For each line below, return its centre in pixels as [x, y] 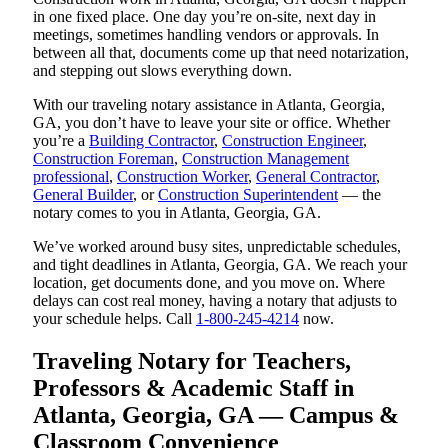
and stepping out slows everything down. [162, 71]
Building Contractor [151, 141]
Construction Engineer [292, 141]
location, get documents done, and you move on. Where [209, 283]
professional [71, 177]
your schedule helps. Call [114, 319]
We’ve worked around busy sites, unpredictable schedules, [217, 247]
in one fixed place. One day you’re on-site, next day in [204, 17]
